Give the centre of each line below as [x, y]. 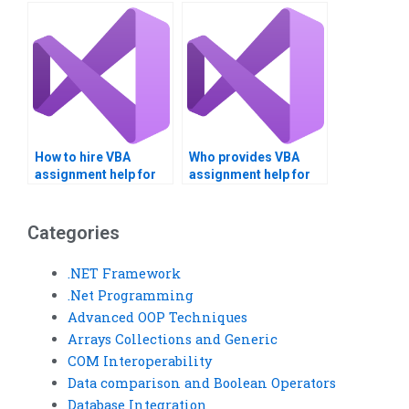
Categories [73, 232]
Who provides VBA [244, 157]
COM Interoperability [139, 361]
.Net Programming [130, 295]
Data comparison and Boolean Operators [201, 383]
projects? [64, 192]
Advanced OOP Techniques [157, 317]
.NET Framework [124, 273]
